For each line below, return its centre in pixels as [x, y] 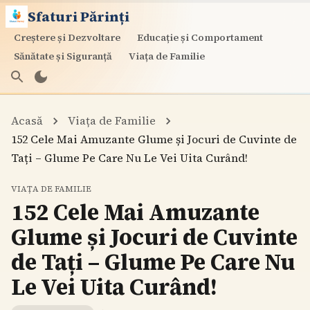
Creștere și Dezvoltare [67, 37]
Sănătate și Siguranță [63, 56]
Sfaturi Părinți [79, 17]
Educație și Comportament [200, 37]
